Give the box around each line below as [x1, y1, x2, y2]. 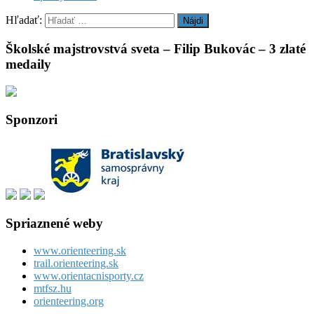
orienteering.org [34, 294, 104, 307]
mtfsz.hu [34, 282, 71, 294]
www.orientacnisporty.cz [34, 269, 144, 282]
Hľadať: [6, 14, 42, 27]
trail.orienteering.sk [34, 257, 118, 269]
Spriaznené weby [6, 215, 103, 231]
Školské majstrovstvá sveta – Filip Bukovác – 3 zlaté [6, 41, 306, 56]
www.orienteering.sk [34, 244, 126, 257]
